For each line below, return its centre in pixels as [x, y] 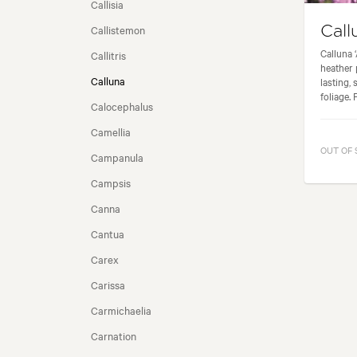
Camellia [111, 131]
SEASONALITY [102, 40]
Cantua [108, 233]
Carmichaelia [121, 310]
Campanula [117, 157]
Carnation [114, 335]
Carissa [108, 284]
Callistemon [118, 29]
